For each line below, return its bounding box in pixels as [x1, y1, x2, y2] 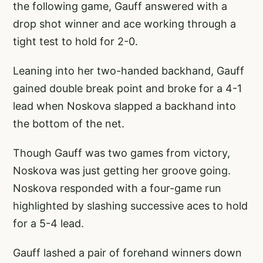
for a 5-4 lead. [13, 217, 84, 230]
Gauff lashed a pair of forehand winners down [13, 246, 242, 259]
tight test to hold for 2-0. [13, 35, 138, 48]
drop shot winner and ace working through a [13, 17, 236, 30]
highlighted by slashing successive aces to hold [13, 199, 248, 212]
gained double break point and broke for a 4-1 [13, 82, 242, 95]
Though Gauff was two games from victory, [13, 146, 230, 159]
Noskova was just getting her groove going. [13, 164, 231, 177]
